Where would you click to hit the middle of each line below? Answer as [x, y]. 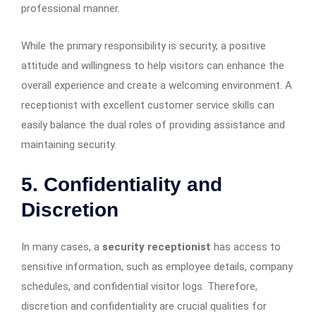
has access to [246, 247]
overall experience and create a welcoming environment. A [157, 85]
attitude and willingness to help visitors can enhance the [153, 65]
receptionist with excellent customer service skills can [148, 105]
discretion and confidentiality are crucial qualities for [144, 306]
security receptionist [157, 247]
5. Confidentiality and [122, 184]
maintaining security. [69, 144]
